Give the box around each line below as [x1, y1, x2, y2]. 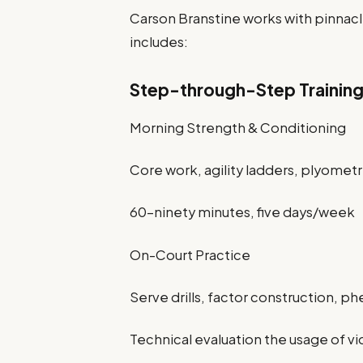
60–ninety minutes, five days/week [130, 203, 356, 221]
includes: [130, 33, 189, 51]
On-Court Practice [130, 246, 251, 263]
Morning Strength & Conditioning [130, 118, 347, 136]
